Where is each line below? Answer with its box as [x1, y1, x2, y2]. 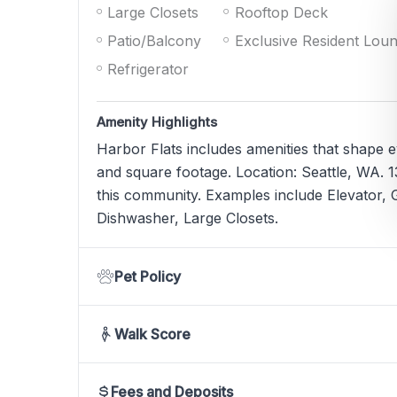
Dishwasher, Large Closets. [97, 209, 278, 228]
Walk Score [114, 325, 191, 344]
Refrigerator [107, 59, 190, 78]
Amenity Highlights [97, 113, 218, 130]
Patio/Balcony [107, 31, 202, 50]
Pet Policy [114, 268, 181, 286]
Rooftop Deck [234, 3, 328, 21]
